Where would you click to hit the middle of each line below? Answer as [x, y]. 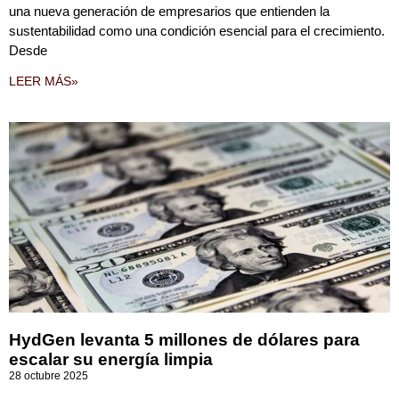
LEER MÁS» [44, 81]
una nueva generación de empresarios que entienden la [169, 11]
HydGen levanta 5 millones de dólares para [184, 340]
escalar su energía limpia [111, 359]
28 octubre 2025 [49, 376]
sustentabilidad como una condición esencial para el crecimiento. [197, 31]
